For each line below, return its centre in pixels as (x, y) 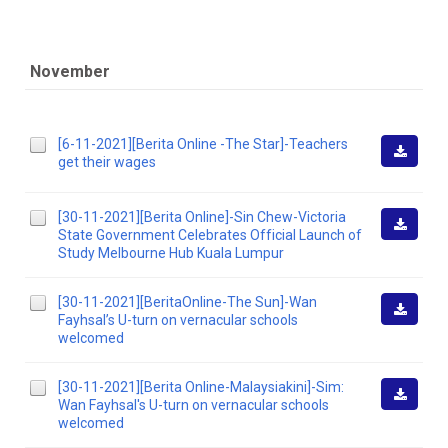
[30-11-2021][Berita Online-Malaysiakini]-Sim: (201, 387)
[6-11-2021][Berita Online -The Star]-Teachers (203, 144)
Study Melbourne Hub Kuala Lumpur (171, 253)
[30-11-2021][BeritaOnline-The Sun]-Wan (187, 302)
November (70, 71)
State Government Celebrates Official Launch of (210, 235)
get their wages (107, 162)
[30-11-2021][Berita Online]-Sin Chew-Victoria (202, 217)
